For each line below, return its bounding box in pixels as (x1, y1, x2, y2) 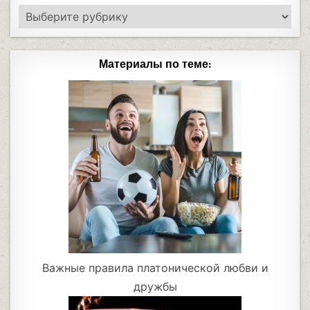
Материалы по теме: (98, 57, 212, 71)
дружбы (133, 279, 177, 293)
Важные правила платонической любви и (42, 260, 268, 275)
